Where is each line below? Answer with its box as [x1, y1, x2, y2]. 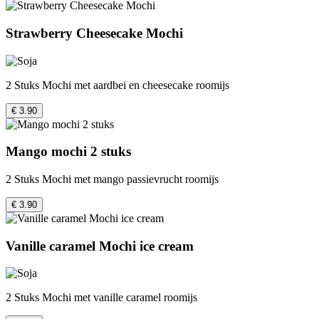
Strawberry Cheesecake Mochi [6, 25, 183, 41]
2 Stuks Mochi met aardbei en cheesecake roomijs [6, 78, 229, 91]
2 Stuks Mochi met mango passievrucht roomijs [6, 173, 219, 186]
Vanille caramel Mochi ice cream [6, 238, 194, 253]
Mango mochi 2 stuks [6, 144, 131, 159]
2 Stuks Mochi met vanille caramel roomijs [6, 291, 197, 304]
